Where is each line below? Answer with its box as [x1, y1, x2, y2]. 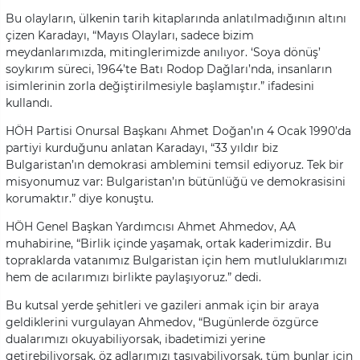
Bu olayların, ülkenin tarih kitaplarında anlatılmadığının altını [6, 10, 346, 26]
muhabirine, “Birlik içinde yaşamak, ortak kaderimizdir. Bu [6, 235, 331, 251]
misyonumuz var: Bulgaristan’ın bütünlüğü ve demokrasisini [6, 174, 346, 189]
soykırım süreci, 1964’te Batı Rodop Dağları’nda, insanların [6, 61, 332, 76]
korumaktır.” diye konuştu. [6, 190, 153, 206]
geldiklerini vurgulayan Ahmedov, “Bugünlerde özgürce [6, 314, 318, 329]
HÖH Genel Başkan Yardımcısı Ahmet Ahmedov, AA [6, 219, 296, 234]
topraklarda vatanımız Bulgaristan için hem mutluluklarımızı [6, 252, 347, 268]
